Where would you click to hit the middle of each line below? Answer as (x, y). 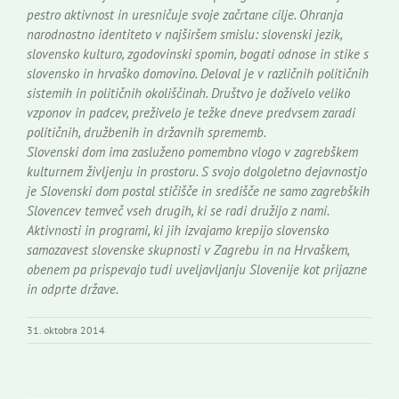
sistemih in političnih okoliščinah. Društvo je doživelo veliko (188, 93)
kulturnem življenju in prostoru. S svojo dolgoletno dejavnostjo (197, 171)
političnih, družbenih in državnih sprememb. (147, 132)
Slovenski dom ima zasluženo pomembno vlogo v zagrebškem (192, 151)
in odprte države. (73, 289)
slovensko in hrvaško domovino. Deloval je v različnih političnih (198, 73)
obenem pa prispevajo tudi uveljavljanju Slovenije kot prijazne (197, 269)
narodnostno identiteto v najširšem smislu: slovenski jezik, (184, 34)
